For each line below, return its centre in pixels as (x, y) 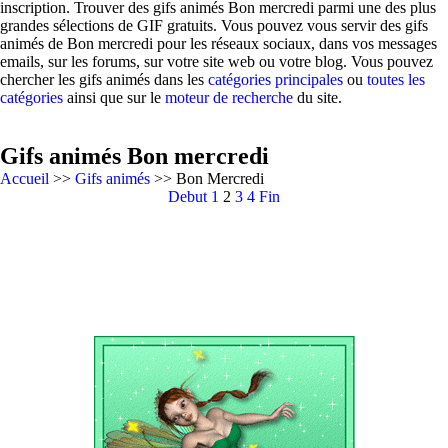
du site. (317, 97)
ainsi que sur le (114, 97)
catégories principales (275, 79)
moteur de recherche (229, 97)
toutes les (396, 79)
